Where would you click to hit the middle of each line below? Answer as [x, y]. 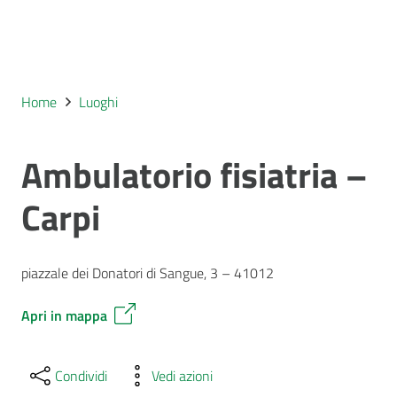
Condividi [81, 375]
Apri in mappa [64, 315]
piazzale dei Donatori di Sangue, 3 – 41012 [148, 273]
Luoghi [99, 102]
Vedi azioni [183, 375]
